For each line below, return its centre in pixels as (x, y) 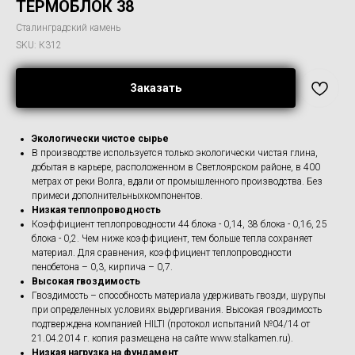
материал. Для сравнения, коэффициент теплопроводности (162, 253)
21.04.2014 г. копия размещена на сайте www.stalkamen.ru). (162, 338)
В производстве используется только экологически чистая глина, (175, 153)
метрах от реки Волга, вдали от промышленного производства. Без (177, 181)
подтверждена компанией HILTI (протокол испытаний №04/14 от (171, 324)
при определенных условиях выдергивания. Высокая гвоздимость (177, 310)
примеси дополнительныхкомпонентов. (117, 196)
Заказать (156, 88)
